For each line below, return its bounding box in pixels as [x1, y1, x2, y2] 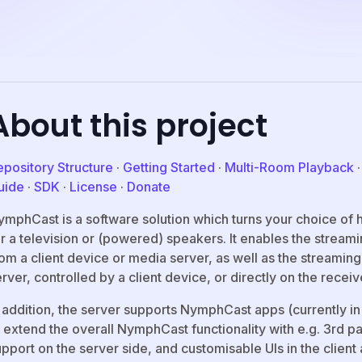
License [69, 179, 117, 196]
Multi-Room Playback [225, 159, 354, 176]
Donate [127, 179, 170, 196]
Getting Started [123, 159, 215, 176]
